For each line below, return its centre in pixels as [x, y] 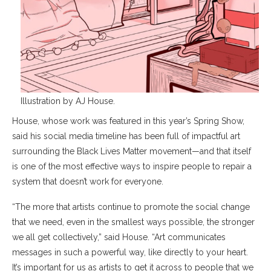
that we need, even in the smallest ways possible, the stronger [133, 222]
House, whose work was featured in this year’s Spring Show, [128, 121]
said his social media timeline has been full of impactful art [126, 136]
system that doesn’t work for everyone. [90, 181]
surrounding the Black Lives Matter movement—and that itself [132, 151]
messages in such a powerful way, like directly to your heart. [130, 252]
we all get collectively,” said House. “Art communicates [119, 237]
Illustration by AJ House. [68, 101]
